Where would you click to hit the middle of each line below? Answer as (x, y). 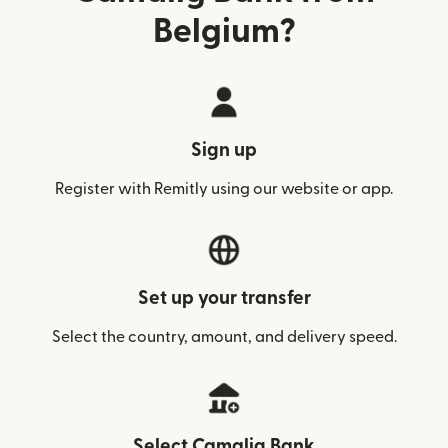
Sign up (224, 150)
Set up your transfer (224, 298)
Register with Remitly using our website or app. (224, 189)
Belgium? (224, 31)
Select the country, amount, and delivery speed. (224, 337)
